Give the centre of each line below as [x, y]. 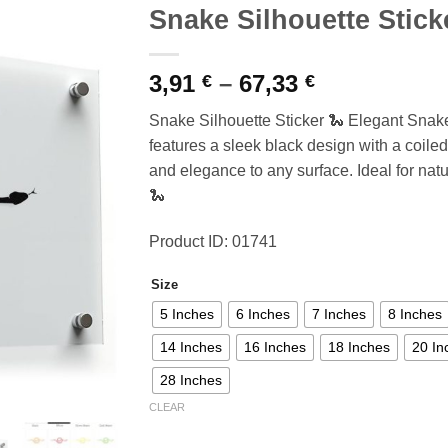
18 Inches [359, 347]
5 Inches [187, 314]
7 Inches [339, 314]
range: [350, 106]
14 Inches [191, 347]
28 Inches [191, 380]
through [360, 154]
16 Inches [275, 347]
